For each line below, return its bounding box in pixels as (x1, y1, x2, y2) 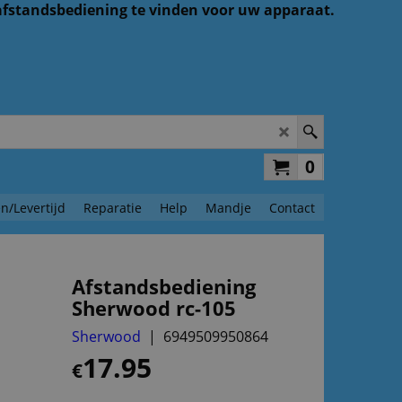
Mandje (205, 198, 251, 216)
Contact (269, 198, 315, 216)
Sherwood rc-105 (72, 293, 236, 322)
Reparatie (83, 198, 142, 216)
